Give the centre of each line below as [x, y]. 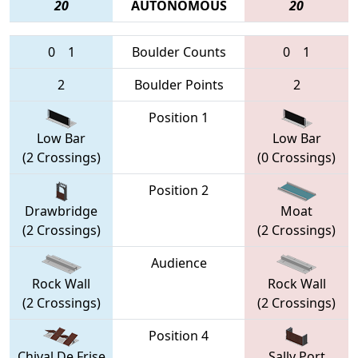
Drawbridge [61, 211]
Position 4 [179, 335]
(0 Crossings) [296, 158]
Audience [179, 263]
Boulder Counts [179, 52]
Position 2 [179, 190]
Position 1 [179, 117]
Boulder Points [179, 84]
